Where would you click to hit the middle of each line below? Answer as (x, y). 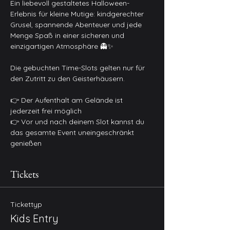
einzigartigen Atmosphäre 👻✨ (62, 46)
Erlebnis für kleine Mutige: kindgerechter (78, 14)
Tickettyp (26, 204)
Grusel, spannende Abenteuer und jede (77, 25)
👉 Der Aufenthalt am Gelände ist (68, 100)
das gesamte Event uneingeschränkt (73, 132)
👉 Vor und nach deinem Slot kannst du (78, 122)
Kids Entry (34, 218)
